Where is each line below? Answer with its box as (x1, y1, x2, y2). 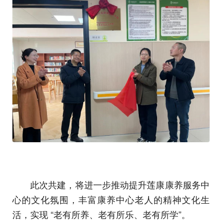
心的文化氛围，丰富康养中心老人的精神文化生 (12, 193, 210, 206)
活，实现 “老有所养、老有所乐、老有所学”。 (12, 208, 190, 221)
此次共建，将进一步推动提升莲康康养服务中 (30, 178, 210, 191)
